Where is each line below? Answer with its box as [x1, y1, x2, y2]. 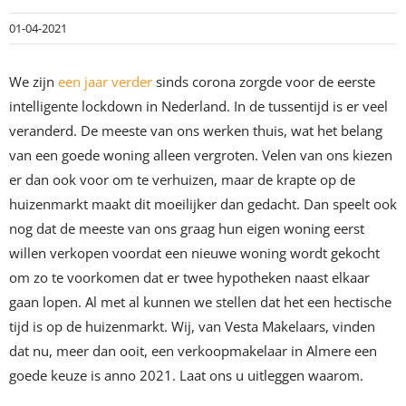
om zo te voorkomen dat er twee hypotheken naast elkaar [9, 268, 370, 287]
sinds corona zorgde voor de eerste [152, 72, 375, 92]
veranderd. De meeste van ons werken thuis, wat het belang [9, 121, 382, 140]
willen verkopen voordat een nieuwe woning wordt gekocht [9, 244, 380, 263]
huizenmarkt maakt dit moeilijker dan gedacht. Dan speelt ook [9, 195, 397, 214]
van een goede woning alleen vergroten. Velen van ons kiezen [9, 146, 392, 165]
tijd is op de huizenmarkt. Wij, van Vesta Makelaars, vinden [9, 317, 375, 336]
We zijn [9, 72, 58, 92]
